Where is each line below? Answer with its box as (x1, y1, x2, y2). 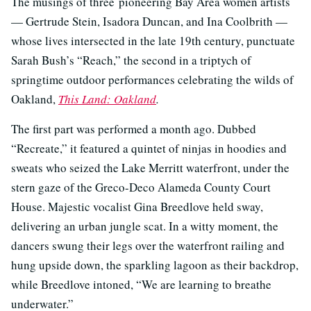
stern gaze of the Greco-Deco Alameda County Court (11, 179, 271, 196)
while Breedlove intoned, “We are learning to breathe (11, 276, 271, 293)
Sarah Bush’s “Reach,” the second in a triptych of (11, 52, 251, 69)
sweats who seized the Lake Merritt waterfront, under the (11, 160, 289, 176)
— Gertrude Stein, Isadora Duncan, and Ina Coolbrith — (11, 13, 287, 30)
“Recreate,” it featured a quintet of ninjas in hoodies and (11, 140, 287, 157)
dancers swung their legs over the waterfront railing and (11, 237, 285, 254)
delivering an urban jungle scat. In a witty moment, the (11, 218, 278, 235)
